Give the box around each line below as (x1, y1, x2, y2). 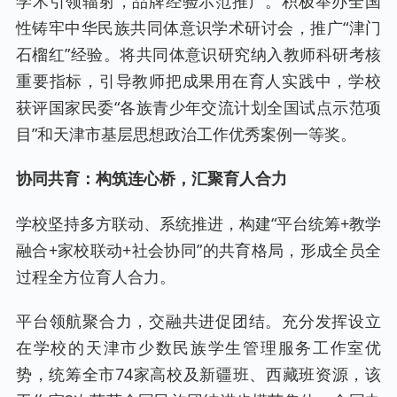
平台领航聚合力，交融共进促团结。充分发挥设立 (16, 309, 381, 331)
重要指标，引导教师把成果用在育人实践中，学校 (16, 70, 381, 92)
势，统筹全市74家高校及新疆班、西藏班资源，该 (16, 362, 381, 385)
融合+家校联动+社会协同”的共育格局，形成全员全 (16, 238, 381, 261)
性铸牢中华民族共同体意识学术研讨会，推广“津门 (16, 17, 381, 39)
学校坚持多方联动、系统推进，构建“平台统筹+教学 (16, 212, 381, 234)
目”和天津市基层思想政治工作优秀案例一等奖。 (16, 123, 356, 145)
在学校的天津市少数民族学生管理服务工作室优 (16, 336, 381, 358)
